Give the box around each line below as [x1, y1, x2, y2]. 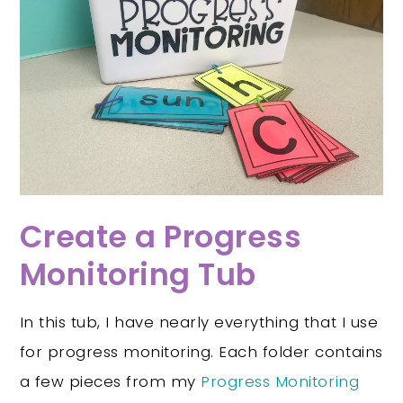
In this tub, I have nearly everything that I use [19, 310, 379, 333]
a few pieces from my [19, 370, 201, 392]
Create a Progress [19, 215, 302, 258]
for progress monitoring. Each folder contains [19, 340, 383, 363]
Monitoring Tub [19, 253, 256, 296]
